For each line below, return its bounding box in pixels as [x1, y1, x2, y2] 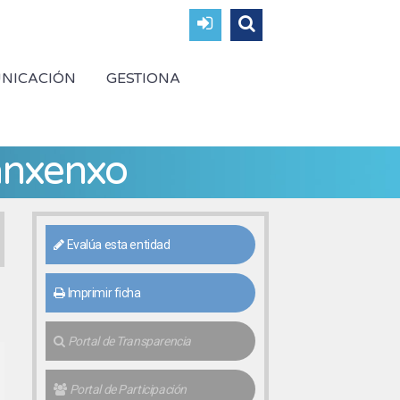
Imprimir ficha [64, 286, 141, 300]
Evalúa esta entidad [63, 237, 171, 252]
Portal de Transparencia [64, 334, 191, 348]
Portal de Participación [66, 382, 187, 396]
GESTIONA [105, 70, 180, 87]
